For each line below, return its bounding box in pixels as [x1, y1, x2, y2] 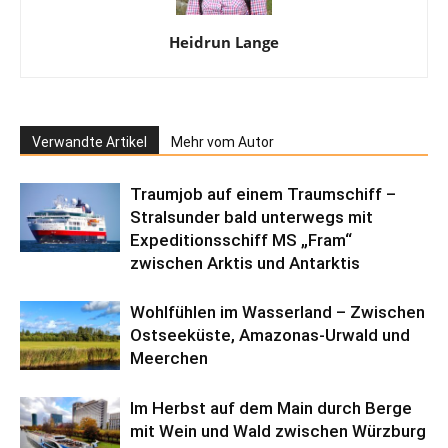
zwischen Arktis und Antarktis [130, 252, 360, 273]
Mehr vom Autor [171, 133, 274, 150]
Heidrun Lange [169, 31, 279, 52]
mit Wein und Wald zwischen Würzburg [130, 420, 426, 441]
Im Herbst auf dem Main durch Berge [130, 397, 412, 418]
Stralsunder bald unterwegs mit [130, 206, 373, 227]
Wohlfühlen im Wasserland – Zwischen [130, 301, 425, 322]
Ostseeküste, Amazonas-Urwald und [130, 324, 410, 345]
